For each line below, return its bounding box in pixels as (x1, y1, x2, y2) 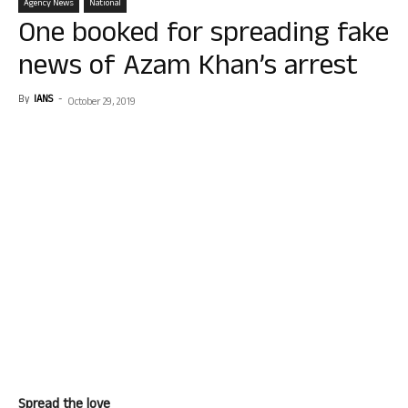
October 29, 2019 (67, 95, 136, 111)
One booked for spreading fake (18, 12, 389, 60)
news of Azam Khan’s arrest (18, 45, 358, 93)
